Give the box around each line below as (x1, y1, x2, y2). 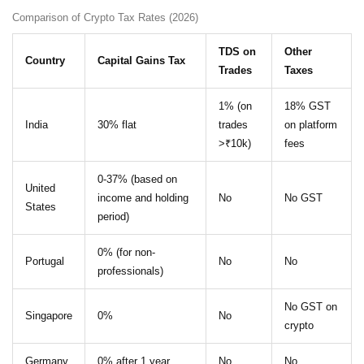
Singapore (25, 310, 72, 323)
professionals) (97, 265, 163, 278)
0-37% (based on (97, 173, 177, 186)
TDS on (219, 45, 256, 58)
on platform (284, 119, 337, 132)
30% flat (97, 119, 136, 132)
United (25, 182, 55, 195)
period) (97, 210, 129, 223)
